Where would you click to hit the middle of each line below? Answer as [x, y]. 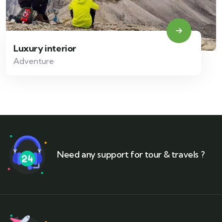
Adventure [34, 61]
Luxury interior [45, 48]
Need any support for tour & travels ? [131, 155]
